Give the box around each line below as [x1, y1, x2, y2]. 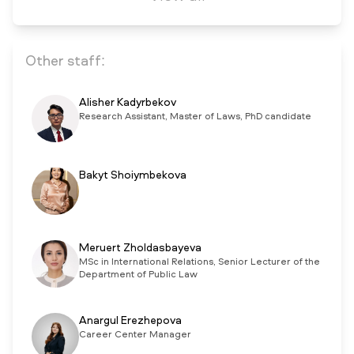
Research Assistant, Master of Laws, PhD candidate [79, 112, 311, 122]
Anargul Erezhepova [79, 315, 182, 326]
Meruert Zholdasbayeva [79, 243, 201, 254]
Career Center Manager [79, 330, 191, 340]
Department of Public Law [79, 270, 198, 280]
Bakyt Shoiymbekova [79, 170, 186, 181]
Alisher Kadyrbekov [79, 97, 176, 108]
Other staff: [25, 55, 105, 69]
